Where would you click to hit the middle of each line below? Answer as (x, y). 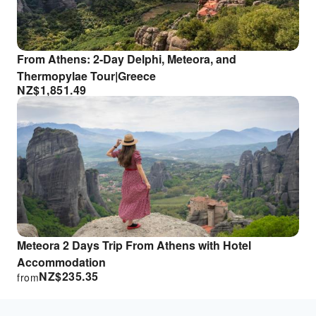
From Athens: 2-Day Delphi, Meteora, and (127, 59)
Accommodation (61, 262)
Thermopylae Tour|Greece (86, 76)
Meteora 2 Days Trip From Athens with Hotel (134, 245)
